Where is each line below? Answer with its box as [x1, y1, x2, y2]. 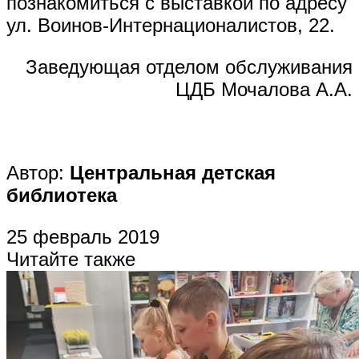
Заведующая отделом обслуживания [26, 56, 353, 79]
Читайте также [6, 248, 135, 271]
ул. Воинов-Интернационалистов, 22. [6, 14, 335, 37]
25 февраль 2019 [6, 226, 159, 248]
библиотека [6, 184, 117, 207]
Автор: [6, 162, 70, 184]
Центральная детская [70, 162, 276, 184]
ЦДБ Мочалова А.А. [175, 79, 353, 101]
